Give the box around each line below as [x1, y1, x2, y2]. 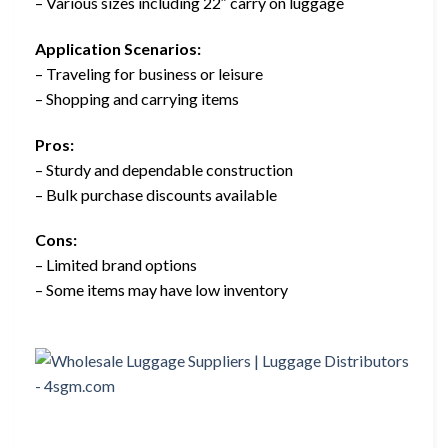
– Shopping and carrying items [35, 88, 239, 108]
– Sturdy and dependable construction [35, 159, 293, 179]
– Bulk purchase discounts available [35, 184, 277, 204]
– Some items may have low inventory [35, 280, 288, 300]
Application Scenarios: [35, 38, 201, 58]
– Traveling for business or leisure [35, 63, 263, 83]
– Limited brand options [35, 255, 197, 275]
